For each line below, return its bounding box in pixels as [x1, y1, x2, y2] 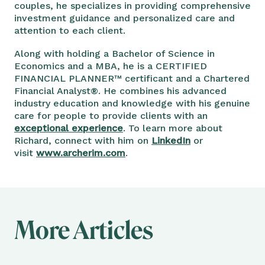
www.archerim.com [36, 147, 125, 159]
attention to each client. [14, 24, 125, 36]
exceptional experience [14, 122, 123, 134]
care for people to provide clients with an [14, 109, 208, 121]
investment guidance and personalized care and [14, 12, 235, 24]
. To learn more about [123, 122, 222, 134]
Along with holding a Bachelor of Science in [14, 47, 215, 59]
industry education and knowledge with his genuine [14, 97, 250, 109]
